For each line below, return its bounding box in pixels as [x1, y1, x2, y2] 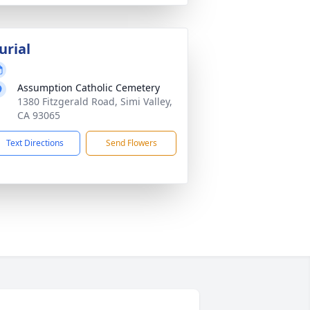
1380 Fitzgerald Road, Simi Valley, [17, 95, 172, 108]
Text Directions [6, 137, 64, 149]
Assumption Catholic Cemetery [17, 81, 160, 94]
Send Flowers [105, 137, 157, 149]
